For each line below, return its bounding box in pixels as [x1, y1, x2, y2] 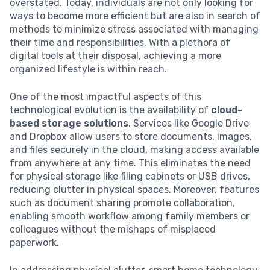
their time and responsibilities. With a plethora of [10, 37, 230, 49]
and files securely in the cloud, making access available [10, 144, 259, 156]
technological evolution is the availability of [10, 104, 211, 116]
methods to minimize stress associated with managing [10, 24, 259, 36]
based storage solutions [10, 118, 128, 130]
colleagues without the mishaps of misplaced [10, 224, 216, 236]
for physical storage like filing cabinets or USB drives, [10, 171, 250, 183]
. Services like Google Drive [128, 118, 249, 130]
